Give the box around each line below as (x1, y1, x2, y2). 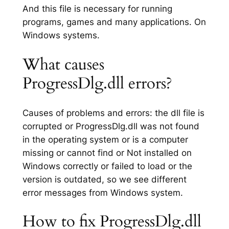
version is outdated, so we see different (22, 174, 187, 185)
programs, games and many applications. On (22, 17, 206, 28)
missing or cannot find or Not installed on (22, 147, 192, 158)
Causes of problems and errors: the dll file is (22, 107, 204, 118)
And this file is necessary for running (22, 4, 172, 14)
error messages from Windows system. (22, 187, 183, 198)
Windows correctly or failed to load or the (22, 161, 192, 171)
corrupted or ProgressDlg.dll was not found (22, 121, 199, 131)
